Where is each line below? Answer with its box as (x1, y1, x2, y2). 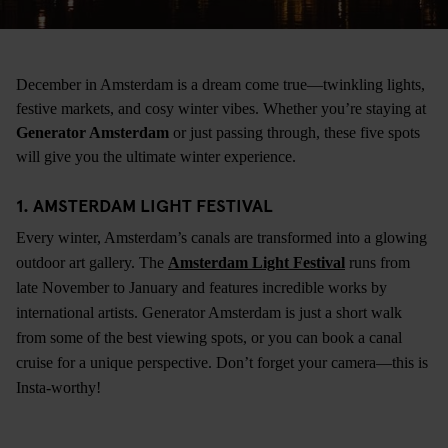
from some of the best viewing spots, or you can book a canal (16, 328, 402, 346)
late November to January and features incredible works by (16, 278, 387, 296)
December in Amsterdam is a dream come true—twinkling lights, (16, 75, 425, 93)
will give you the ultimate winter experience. (16, 147, 296, 165)
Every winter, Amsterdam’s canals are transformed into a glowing (16, 228, 427, 246)
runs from (345, 253, 410, 271)
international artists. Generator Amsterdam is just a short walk (16, 303, 402, 321)
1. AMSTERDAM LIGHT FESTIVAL (16, 191, 277, 217)
